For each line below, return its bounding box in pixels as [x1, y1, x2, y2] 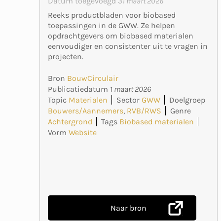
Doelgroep [169, 95, 205, 105]
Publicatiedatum [48, 84, 110, 94]
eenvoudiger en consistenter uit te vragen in [48, 41, 208, 51]
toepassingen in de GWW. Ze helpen [48, 20, 175, 30]
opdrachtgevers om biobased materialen [48, 31, 193, 40]
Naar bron [110, 203, 147, 213]
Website [69, 127, 97, 137]
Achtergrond [48, 116, 92, 126]
